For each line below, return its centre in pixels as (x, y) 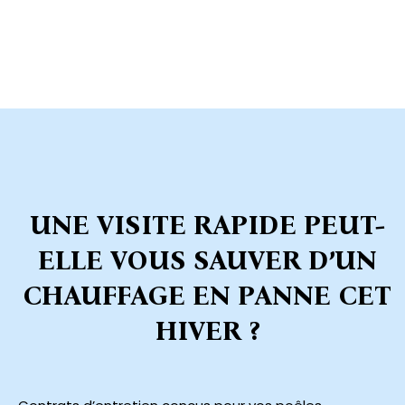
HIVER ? (207, 331)
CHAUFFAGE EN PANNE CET (207, 296)
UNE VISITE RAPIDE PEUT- (207, 226)
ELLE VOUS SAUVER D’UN (207, 261)
